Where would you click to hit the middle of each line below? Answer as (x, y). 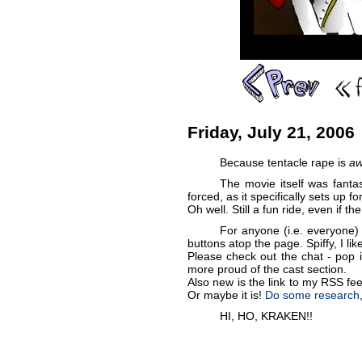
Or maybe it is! (226, 295)
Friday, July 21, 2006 (271, 132)
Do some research (312, 295)
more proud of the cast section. (267, 269)
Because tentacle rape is (284, 163)
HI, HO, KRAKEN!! (266, 316)
